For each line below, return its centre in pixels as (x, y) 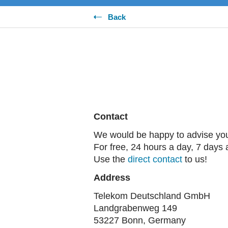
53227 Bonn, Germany (140, 220)
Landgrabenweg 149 (135, 208)
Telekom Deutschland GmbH (152, 196)
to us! (195, 159)
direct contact (155, 159)
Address (112, 178)
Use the (111, 159)
